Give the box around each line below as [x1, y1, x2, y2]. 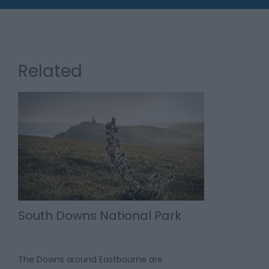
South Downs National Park [18, 207, 181, 224]
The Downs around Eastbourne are [18, 253, 163, 265]
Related [18, 59, 82, 83]
